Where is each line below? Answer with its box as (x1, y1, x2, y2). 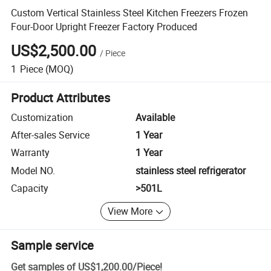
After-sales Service (11, 128, 90, 142)
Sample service (11, 237, 94, 253)
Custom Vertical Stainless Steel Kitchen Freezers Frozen (11, 5, 249, 19)
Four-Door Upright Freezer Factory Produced (11, 19, 198, 33)
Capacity (11, 181, 49, 195)
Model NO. (11, 163, 56, 177)
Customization (11, 110, 74, 124)
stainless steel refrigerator (135, 163, 246, 177)
